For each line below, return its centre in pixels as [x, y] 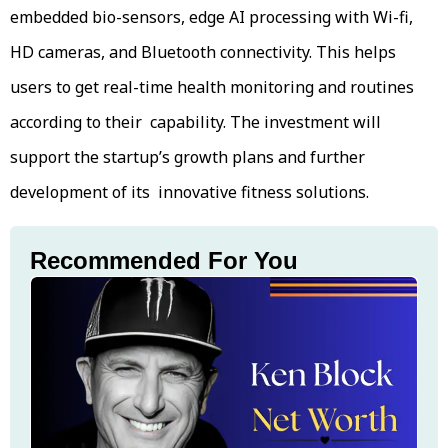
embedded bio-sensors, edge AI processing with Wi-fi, [211, 16]
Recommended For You [164, 260]
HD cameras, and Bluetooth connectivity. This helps [203, 51]
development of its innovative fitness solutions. [189, 191]
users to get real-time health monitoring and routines [212, 86]
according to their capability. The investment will [195, 121]
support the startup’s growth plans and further [187, 156]
